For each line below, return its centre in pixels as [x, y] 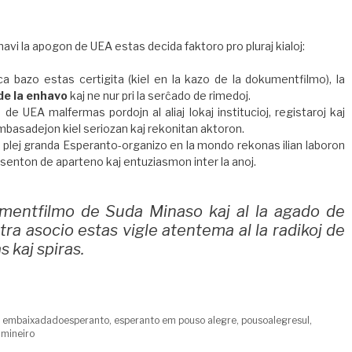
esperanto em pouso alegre [176, 321]
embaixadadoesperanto [56, 321]
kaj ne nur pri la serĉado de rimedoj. [159, 96]
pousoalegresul [276, 321]
